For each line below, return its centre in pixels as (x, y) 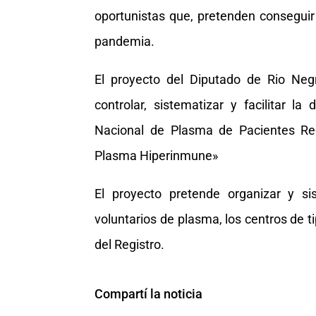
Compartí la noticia (149, 293)
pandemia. (125, 41)
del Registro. (130, 244)
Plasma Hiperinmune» (157, 155)
